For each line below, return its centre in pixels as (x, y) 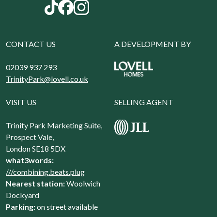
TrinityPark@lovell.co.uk (47, 79)
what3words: (30, 160)
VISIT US (21, 102)
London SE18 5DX (36, 149)
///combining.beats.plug (45, 172)
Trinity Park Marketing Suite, (54, 125)
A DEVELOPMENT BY (153, 44)
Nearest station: (35, 184)
